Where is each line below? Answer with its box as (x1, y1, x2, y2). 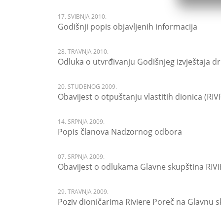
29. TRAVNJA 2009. (58, 187, 109, 196)
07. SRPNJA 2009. (58, 152, 105, 161)
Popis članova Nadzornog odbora (58, 126, 182, 137)
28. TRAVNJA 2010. (58, 47, 109, 56)
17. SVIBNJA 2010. (58, 12, 107, 21)
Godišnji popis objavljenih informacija (58, 21, 197, 32)
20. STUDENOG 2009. (58, 82, 117, 91)
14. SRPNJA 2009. (58, 117, 105, 126)
